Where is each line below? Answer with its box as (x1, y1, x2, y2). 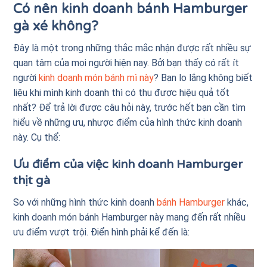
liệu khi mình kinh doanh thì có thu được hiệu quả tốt (13, 86, 230, 98)
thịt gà (13, 173, 51, 188)
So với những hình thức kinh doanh (13, 196, 157, 208)
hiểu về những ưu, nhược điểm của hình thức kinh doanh (13, 116, 243, 128)
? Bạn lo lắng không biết (154, 72, 253, 83)
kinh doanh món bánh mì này (39, 72, 154, 83)
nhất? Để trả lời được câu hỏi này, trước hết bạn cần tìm (13, 101, 246, 113)
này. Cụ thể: (13, 131, 61, 143)
